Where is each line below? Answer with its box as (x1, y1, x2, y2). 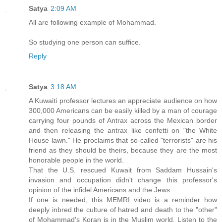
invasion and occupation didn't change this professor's (29, 176, 217, 184)
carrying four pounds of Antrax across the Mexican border (29, 116, 217, 125)
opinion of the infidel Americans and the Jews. (29, 186, 172, 194)
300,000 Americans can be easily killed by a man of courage (29, 107, 217, 115)
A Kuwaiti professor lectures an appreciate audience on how (29, 97, 217, 105)
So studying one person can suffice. (29, 38, 141, 47)
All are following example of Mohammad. (29, 18, 156, 27)
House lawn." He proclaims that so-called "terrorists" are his (29, 136, 217, 145)
